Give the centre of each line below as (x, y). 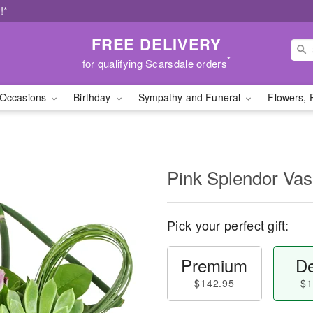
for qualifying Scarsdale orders (154, 63)
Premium (214, 265)
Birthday (94, 97)
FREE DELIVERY (156, 44)
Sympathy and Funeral (191, 97)
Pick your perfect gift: (228, 225)
